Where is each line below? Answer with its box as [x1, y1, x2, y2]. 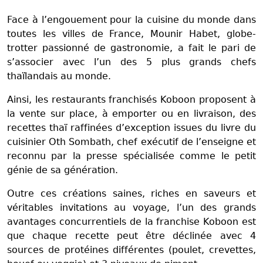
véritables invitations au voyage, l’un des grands [7, 201, 256, 213]
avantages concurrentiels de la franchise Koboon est [7, 215, 256, 227]
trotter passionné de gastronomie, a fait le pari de [7, 42, 256, 53]
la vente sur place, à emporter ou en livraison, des [7, 107, 256, 119]
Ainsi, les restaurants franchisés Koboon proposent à [7, 93, 256, 105]
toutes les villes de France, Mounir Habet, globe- [7, 28, 256, 39]
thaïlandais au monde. [7, 70, 111, 82]
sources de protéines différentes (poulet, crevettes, [7, 244, 256, 255]
